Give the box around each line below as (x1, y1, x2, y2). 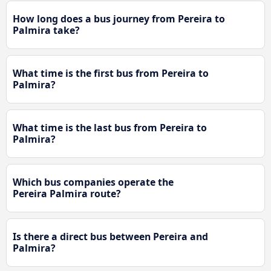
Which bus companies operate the (13, 175, 174, 189)
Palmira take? (13, 23, 80, 37)
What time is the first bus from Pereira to (13, 66, 209, 80)
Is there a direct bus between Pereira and (13, 229, 208, 243)
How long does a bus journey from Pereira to (13, 11, 225, 25)
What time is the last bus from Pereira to (13, 120, 207, 134)
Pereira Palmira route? (13, 186, 121, 200)
